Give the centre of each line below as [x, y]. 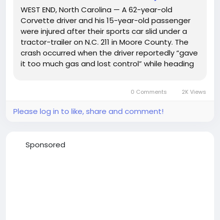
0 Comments [149, 92]
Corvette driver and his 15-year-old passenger [106, 20]
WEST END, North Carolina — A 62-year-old [96, 10]
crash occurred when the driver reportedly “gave [109, 53]
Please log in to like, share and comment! [88, 111]
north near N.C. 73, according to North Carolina [106, 74]
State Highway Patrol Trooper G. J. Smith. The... [105, 85]
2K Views [193, 92]
